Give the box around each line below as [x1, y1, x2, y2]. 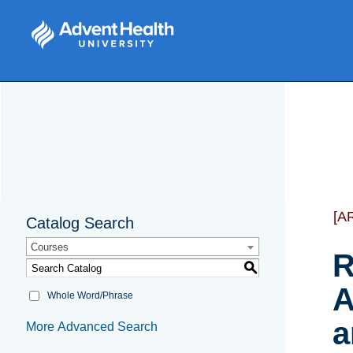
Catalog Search [26, 214, 134, 232]
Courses [31, 241, 69, 254]
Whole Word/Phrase [47, 290, 133, 302]
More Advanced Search [26, 320, 158, 334]
